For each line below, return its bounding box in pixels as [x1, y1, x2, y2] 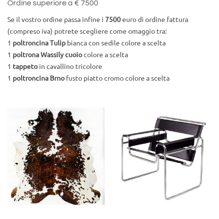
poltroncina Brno [13, 73, 65, 83]
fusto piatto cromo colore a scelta [65, 73, 170, 83]
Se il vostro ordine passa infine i [7, 15, 105, 24]
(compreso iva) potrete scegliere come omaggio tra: [7, 26, 167, 36]
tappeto [13, 62, 38, 71]
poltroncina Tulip [13, 38, 66, 47]
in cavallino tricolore [38, 62, 102, 71]
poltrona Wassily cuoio [13, 50, 82, 59]
